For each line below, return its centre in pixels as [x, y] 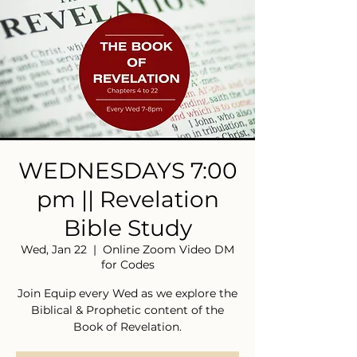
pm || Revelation [127, 199]
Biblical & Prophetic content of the [127, 310]
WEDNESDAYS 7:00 [127, 171]
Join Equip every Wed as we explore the [127, 293]
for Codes [127, 265]
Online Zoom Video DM [169, 249]
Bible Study [127, 228]
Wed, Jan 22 [54, 249]
